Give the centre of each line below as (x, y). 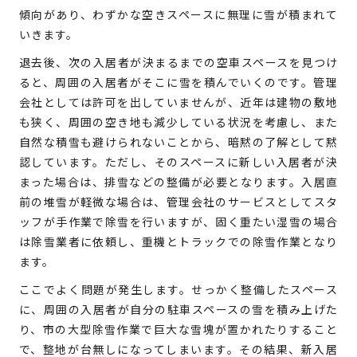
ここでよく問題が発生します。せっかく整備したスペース (178, 290)
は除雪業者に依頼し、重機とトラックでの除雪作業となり (178, 242)
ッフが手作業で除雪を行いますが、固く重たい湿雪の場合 (178, 222)
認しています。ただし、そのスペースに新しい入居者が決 (178, 162)
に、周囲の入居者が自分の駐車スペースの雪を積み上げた (178, 310)
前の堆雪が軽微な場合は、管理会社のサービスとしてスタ (178, 202)
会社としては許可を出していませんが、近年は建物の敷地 (178, 102)
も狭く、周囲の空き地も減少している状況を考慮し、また (178, 122)
